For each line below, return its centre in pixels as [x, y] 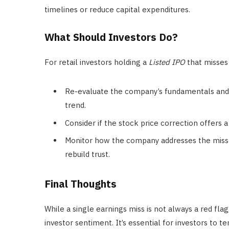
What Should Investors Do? [111, 37]
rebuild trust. [87, 154]
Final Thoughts [81, 184]
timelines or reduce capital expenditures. [117, 10]
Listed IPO [167, 62]
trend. [75, 105]
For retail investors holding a [97, 62]
